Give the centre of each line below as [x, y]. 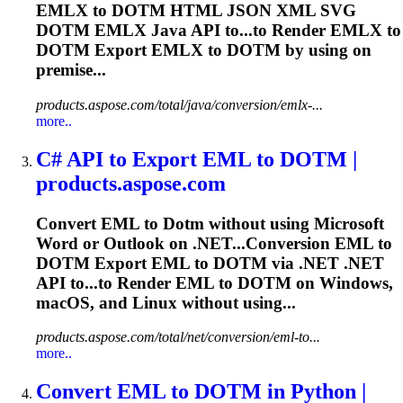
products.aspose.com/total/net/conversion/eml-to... [178, 337]
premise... [71, 70]
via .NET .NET [326, 263]
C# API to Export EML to [158, 159]
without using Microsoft [294, 223]
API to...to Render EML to [137, 282]
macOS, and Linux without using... [166, 302]
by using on [326, 50]
